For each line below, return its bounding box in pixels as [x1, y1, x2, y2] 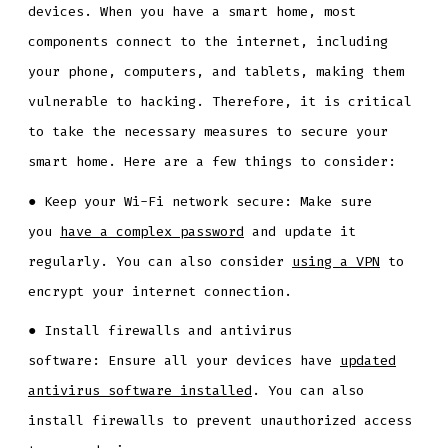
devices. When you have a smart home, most [27, 3, 356, 21]
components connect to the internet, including [27, 33, 388, 51]
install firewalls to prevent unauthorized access [27, 411, 412, 429]
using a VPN [291, 252, 380, 270]
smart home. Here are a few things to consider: [27, 153, 396, 171]
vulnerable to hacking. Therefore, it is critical [27, 93, 412, 111]
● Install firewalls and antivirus [27, 321, 292, 339]
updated [339, 351, 396, 369]
